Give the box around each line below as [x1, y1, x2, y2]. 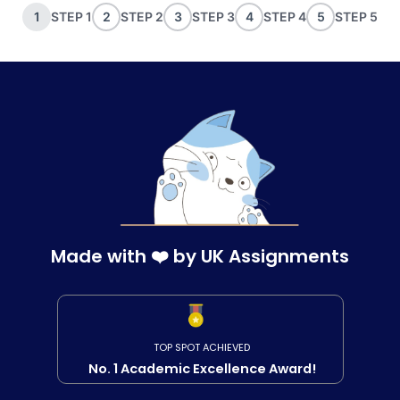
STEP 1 [51, 8, 92, 24]
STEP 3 [192, 8, 235, 24]
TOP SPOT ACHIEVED [154, 340, 250, 355]
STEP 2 [121, 8, 163, 24]
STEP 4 [263, 8, 306, 24]
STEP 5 [335, 8, 378, 24]
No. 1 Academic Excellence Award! [87, 360, 316, 379]
